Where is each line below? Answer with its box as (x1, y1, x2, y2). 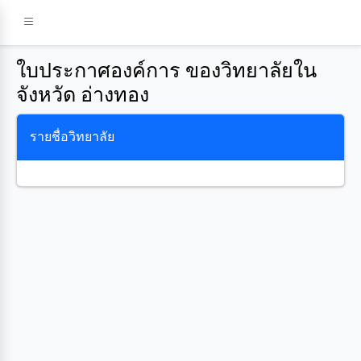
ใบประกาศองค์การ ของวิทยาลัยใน (16, 60, 317, 81)
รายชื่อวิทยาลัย (30, 130, 114, 143)
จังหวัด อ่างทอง (16, 84, 149, 106)
